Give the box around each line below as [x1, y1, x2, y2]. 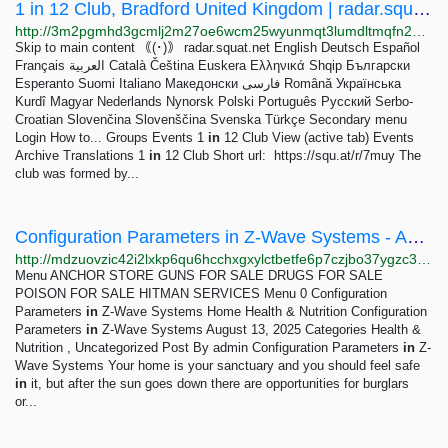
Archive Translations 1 [15, 148, 149, 163]
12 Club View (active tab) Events [220, 130, 414, 145]
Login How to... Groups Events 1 [15, 130, 208, 145]
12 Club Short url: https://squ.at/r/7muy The [161, 148, 421, 163]
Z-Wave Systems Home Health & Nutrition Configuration [98, 304, 427, 319]
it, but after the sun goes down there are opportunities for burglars [27, 376, 409, 391]
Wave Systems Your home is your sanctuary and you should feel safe [15, 358, 420, 373]
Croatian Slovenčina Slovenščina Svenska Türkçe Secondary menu [15, 112, 407, 127]
